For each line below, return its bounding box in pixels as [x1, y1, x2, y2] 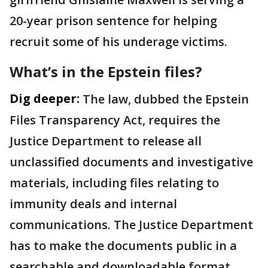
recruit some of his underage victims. [10, 33, 227, 50]
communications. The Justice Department [10, 217, 253, 233]
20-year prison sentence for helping [10, 13, 217, 29]
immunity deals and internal [10, 196, 177, 212]
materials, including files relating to [10, 175, 219, 191]
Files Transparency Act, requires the [10, 112, 220, 129]
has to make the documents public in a [10, 237, 237, 254]
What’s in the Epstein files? [10, 62, 206, 82]
